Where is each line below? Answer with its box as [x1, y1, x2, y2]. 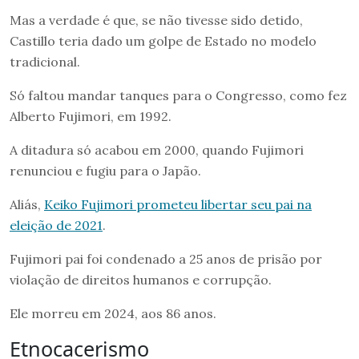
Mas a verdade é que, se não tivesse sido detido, [10, 12, 303, 29]
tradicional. [10, 54, 80, 71]
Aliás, [10, 196, 44, 213]
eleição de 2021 [10, 217, 103, 234]
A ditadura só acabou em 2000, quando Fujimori [10, 142, 304, 159]
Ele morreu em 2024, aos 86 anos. [10, 305, 216, 322]
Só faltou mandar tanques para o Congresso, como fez [10, 87, 347, 104]
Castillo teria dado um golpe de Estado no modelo [10, 33, 317, 50]
